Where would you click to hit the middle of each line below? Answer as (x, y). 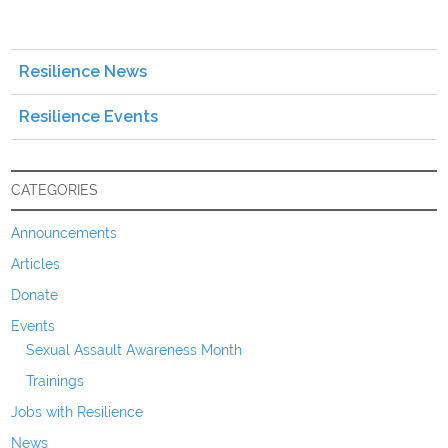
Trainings (55, 381)
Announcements (64, 233)
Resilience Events (89, 117)
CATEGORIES (55, 190)
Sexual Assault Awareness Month (134, 350)
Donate (35, 295)
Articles (36, 264)
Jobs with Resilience (77, 412)
